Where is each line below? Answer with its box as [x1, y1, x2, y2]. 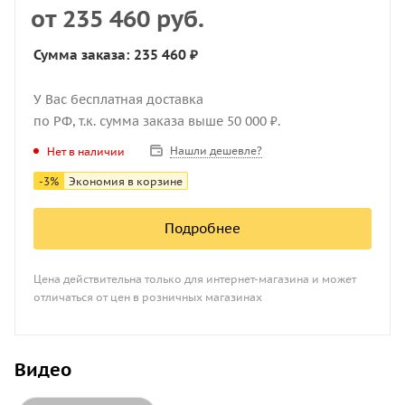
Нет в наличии [47, 144, 125, 158]
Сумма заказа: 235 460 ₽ [33, 46, 198, 63]
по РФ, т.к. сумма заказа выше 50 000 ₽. [33, 113, 280, 129]
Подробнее [165, 220, 240, 237]
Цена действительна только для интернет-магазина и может [33, 272, 356, 286]
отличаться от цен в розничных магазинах [33, 290, 262, 304]
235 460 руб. [62, 4, 204, 33]
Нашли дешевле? [170, 144, 262, 157]
